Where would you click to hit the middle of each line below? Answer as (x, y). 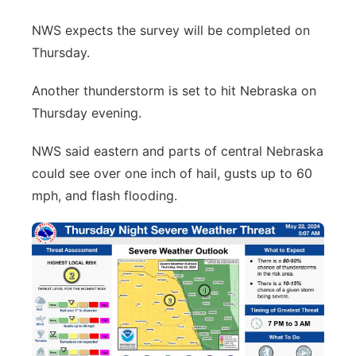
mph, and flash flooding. (104, 195)
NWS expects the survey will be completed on (171, 30)
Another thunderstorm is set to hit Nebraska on (174, 91)
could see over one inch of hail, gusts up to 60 (172, 173)
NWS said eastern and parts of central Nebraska (178, 151)
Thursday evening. (87, 113)
